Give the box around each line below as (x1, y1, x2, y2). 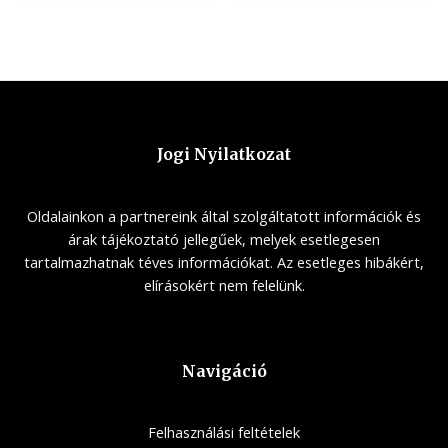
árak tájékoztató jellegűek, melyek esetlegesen (68, 229, 380, 250)
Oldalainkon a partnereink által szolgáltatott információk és (27, 206, 421, 227)
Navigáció (181, 361, 267, 381)
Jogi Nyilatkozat (157, 145, 291, 165)
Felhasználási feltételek (148, 422, 300, 443)
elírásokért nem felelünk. (143, 275, 305, 296)
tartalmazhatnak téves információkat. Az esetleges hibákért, (24, 252, 424, 273)
